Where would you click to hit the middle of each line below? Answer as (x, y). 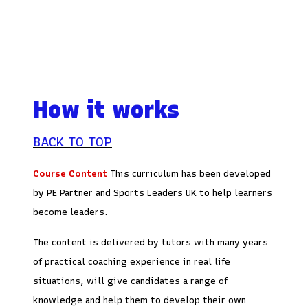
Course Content (71, 173)
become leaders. (70, 211)
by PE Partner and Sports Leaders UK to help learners (153, 192)
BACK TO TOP (73, 142)
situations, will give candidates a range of (130, 280)
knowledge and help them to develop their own (140, 299)
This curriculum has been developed (190, 173)
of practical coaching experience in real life (132, 261)
